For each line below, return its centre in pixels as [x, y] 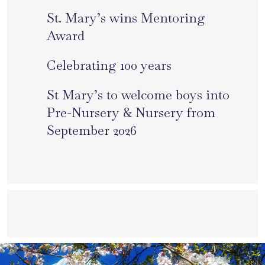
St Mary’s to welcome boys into [138, 95]
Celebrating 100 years [109, 65]
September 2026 [92, 130]
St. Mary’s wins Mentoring [126, 18]
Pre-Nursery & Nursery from [131, 113]
